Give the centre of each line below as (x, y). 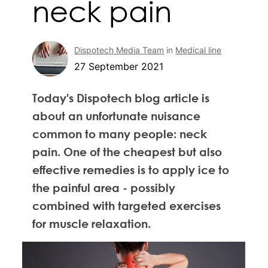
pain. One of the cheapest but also (127, 151)
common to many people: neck (120, 133)
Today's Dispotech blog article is (121, 98)
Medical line (199, 50)
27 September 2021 (119, 66)
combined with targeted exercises (127, 205)
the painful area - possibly (104, 187)
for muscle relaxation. (92, 223)
